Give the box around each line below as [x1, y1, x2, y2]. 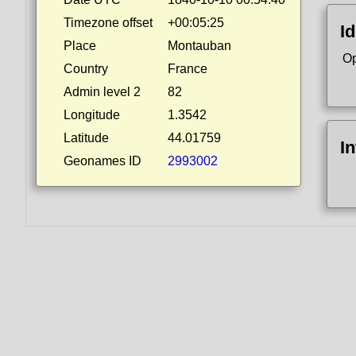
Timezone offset [64, 16, 153, 29]
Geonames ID [64, 154, 141, 168]
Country [64, 62, 108, 75]
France [168, 62, 207, 75]
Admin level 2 [64, 85, 141, 99]
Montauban [168, 39, 231, 52]
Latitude [64, 131, 109, 145]
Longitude [64, 108, 120, 122]
